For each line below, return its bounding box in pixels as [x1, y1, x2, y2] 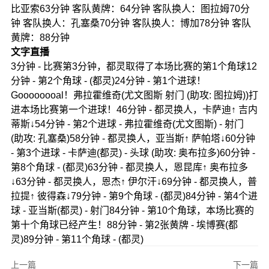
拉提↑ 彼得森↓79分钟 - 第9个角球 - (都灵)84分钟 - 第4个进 [10, 190, 258, 201]
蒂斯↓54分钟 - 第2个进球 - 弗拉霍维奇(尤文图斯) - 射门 [10, 118, 244, 129]
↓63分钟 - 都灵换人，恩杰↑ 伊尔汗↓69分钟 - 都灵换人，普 [10, 176, 257, 187]
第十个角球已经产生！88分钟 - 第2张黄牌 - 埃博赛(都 [10, 219, 238, 230]
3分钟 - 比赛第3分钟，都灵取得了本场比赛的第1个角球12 [10, 61, 257, 71]
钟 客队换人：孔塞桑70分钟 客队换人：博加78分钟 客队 [10, 17, 251, 28]
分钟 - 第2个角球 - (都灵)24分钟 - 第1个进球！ [10, 75, 206, 86]
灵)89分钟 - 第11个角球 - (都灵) [10, 234, 144, 244]
